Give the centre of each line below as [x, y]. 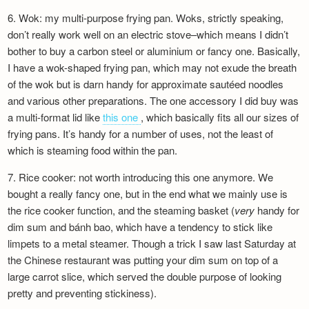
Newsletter [54, 9]
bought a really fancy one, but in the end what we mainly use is [148, 193]
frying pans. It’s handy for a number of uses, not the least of [141, 133]
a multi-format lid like [56, 117]
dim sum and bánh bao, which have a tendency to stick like [140, 227]
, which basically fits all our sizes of [220, 117]
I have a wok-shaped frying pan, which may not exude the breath [152, 67]
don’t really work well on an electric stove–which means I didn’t [148, 34]
